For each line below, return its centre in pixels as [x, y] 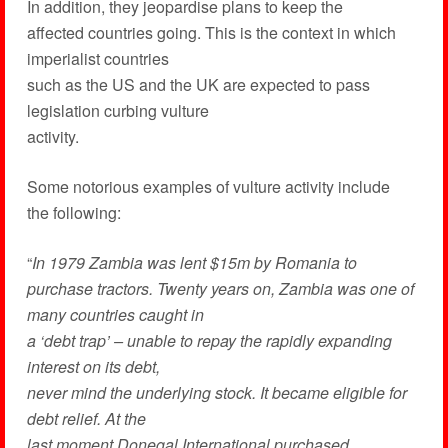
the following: [73, 212]
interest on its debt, [93, 366]
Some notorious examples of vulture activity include [208, 186]
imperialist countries [97, 58]
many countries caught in [115, 314]
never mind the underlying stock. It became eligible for [216, 392]
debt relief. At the [86, 418]
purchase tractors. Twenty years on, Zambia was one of [220, 288]
